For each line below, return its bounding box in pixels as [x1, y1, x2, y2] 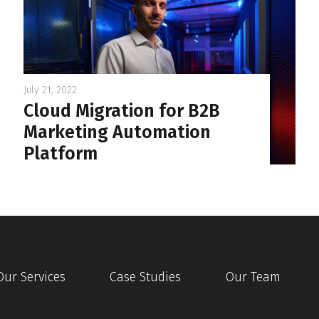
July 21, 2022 [23, 83, 77, 96]
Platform [23, 142, 98, 164]
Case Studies [110, 269, 182, 286]
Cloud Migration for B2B [23, 99, 220, 122]
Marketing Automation [23, 120, 211, 143]
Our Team [225, 269, 281, 286]
